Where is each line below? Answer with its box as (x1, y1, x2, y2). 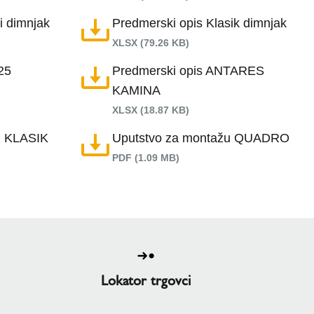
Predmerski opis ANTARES (112, 64, 264, 78)
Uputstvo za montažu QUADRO (112, 131, 289, 145)
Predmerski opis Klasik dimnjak (112, 16, 287, 30)
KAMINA (112, 83, 161, 97)
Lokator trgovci (101, 272, 191, 289)
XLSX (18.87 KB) (112, 104, 189, 116)
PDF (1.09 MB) (112, 152, 179, 163)
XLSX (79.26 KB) (112, 37, 189, 48)
